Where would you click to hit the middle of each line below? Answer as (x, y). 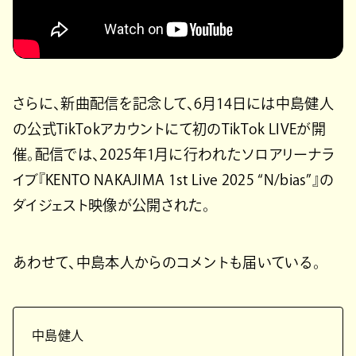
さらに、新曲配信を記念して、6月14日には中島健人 (174, 103)
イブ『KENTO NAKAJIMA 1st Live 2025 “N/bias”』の (174, 179)
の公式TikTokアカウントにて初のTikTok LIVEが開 (169, 128)
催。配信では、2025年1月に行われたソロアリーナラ (174, 154)
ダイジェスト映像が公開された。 (112, 205)
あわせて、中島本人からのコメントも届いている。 (167, 262)
